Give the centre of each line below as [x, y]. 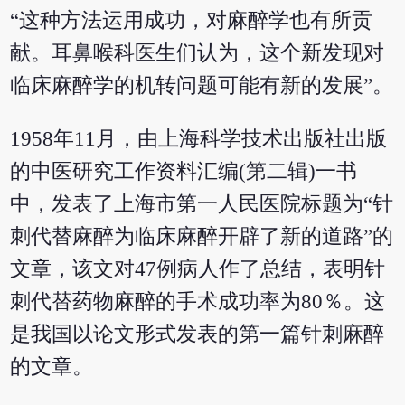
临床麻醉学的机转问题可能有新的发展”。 [202, 86]
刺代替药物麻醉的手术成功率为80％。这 [198, 302]
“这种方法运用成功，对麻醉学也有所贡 [192, 21]
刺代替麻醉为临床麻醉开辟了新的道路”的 [202, 237]
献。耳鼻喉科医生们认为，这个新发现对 [198, 53]
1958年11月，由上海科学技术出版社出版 [199, 139]
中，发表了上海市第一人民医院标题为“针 [202, 204]
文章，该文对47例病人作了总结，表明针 [198, 269]
